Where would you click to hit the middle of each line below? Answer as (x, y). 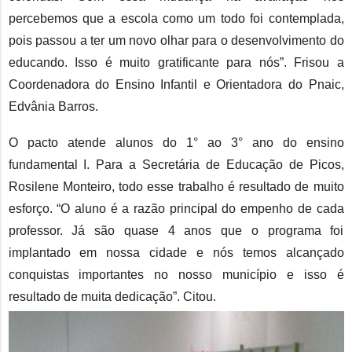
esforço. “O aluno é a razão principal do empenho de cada (176, 209)
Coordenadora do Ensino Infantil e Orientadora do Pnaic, (176, 85)
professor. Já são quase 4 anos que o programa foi (176, 231)
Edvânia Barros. (53, 107)
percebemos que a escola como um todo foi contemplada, (176, 19)
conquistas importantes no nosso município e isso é (176, 275)
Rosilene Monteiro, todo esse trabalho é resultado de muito (176, 187)
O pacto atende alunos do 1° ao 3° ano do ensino (176, 143)
